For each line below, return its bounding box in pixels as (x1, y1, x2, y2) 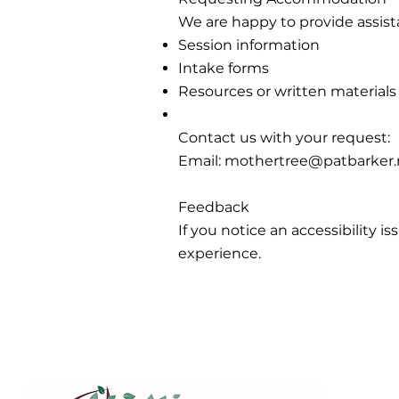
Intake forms (178, 60, 269, 77)
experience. (178, 245, 261, 262)
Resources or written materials (178, 83, 396, 100)
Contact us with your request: (178, 129, 390, 146)
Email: (178, 152, 224, 169)
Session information (178, 37, 320, 53)
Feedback (178, 199, 249, 216)
